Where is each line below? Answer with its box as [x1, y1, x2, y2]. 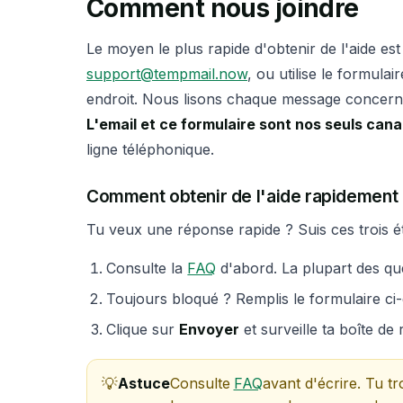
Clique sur [106, 320, 180, 339]
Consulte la [106, 259, 188, 278]
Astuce [118, 374, 170, 393]
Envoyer [179, 320, 240, 339]
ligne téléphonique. [86, 139, 214, 158]
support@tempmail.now [86, 64, 247, 83]
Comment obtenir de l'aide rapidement [86, 184, 399, 207]
